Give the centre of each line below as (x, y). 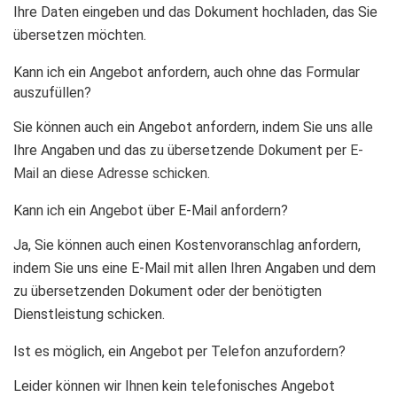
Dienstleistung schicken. (89, 314)
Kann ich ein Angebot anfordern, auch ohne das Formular (187, 72)
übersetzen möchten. (80, 35)
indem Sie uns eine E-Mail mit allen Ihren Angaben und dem (195, 268)
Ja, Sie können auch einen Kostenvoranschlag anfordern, (187, 245)
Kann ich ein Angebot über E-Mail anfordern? (151, 210)
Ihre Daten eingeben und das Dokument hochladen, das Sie (195, 12)
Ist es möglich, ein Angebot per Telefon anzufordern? (179, 351)
